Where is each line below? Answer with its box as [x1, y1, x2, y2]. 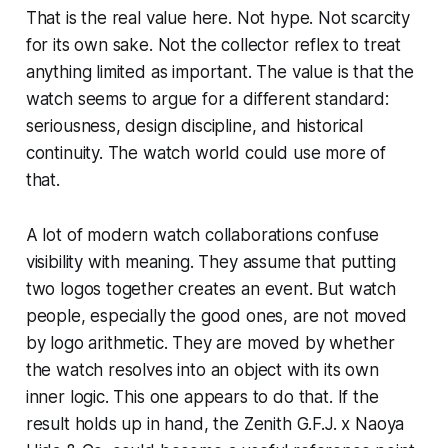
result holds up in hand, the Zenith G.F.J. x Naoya [25, 414, 405, 435]
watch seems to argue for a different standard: [25, 89, 389, 110]
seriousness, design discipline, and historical [25, 116, 363, 137]
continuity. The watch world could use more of [25, 143, 387, 164]
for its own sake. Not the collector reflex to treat [25, 35, 402, 56]
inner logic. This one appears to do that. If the [25, 387, 379, 408]
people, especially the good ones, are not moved [25, 306, 407, 327]
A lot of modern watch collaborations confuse [25, 225, 380, 246]
